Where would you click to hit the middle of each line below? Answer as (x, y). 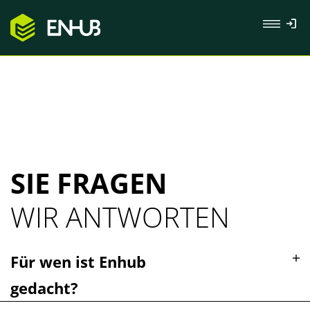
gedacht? (44, 288)
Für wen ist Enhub (78, 261)
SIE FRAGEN (89, 183)
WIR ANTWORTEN (120, 217)
